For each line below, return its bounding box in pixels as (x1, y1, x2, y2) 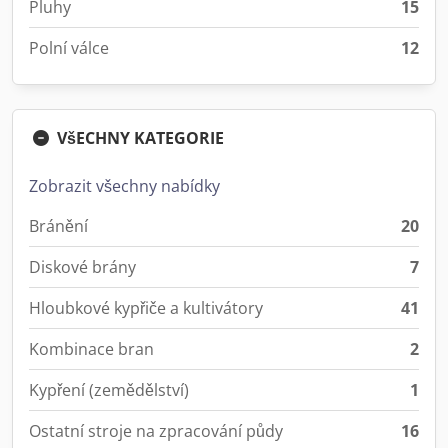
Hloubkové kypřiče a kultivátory (29, 297, 263, 319)
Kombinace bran (29, 338, 154, 360)
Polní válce (29, 37, 109, 59)
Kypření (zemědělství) (29, 379, 189, 401)
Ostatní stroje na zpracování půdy (29, 420, 283, 442)
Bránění (29, 215, 88, 237)
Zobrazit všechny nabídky (29, 175, 220, 197)
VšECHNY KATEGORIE (57, 127, 224, 149)
